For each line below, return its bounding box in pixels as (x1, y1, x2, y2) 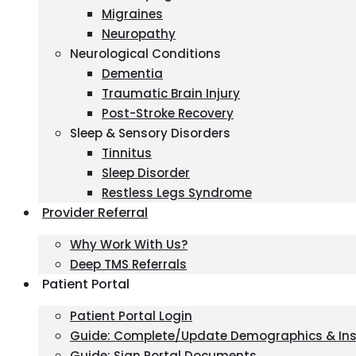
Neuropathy (102, 25, 176, 42)
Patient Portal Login (70, 308, 192, 324)
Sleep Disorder (102, 164, 190, 181)
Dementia (102, 65, 163, 82)
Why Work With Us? (70, 236, 188, 253)
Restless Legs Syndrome (102, 184, 252, 201)
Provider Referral (42, 203, 148, 222)
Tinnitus (102, 145, 152, 161)
